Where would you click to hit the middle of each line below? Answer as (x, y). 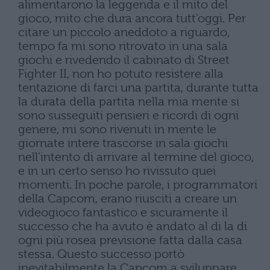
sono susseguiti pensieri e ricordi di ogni (128, 115)
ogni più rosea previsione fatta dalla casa (130, 240)
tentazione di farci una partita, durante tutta (138, 88)
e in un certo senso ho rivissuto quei (117, 171)
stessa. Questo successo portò (101, 254)
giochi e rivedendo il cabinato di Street (124, 60)
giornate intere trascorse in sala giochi (123, 143)
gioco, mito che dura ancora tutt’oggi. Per (132, 18)
